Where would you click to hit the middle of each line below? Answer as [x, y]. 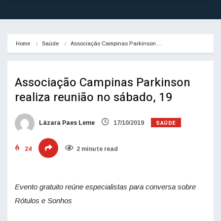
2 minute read [97, 149]
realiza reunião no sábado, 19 [94, 98]
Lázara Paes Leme [66, 123]
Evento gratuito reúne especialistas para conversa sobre [105, 187]
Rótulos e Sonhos [43, 201]
